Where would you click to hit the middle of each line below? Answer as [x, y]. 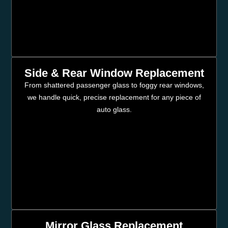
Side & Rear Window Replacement [114, 73]
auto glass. [114, 109]
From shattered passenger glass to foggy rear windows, [114, 85]
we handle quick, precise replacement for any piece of [114, 97]
